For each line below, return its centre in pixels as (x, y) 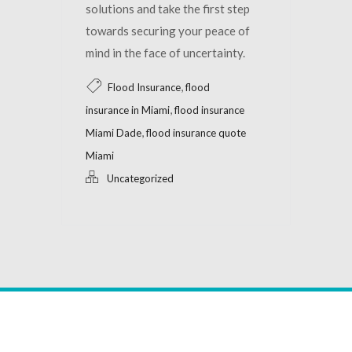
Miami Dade (114, 132)
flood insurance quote (196, 132)
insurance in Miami (128, 110)
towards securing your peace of (168, 30)
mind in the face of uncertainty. (165, 52)
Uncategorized (140, 178)
